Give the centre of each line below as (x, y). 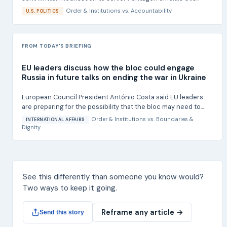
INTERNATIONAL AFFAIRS (55, 120)
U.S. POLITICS (43, 11)
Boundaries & (175, 119)
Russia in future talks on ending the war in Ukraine (114, 78)
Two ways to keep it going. (70, 188)
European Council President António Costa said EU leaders (112, 97)
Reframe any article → (142, 212)
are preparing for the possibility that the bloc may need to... (113, 107)
